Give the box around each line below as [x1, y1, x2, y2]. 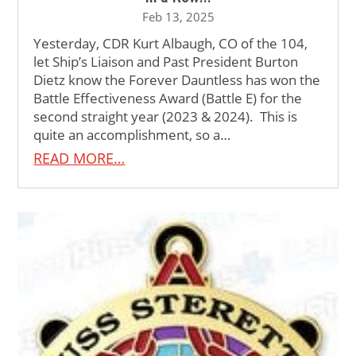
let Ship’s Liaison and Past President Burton [33, 52, 299, 71]
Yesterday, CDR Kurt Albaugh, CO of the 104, [33, 33, 308, 52]
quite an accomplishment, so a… [33, 125, 231, 144]
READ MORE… [33, 148, 126, 168]
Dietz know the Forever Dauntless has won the [33, 70, 321, 89]
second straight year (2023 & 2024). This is [33, 106, 298, 126]
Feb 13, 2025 [141, 8, 215, 25]
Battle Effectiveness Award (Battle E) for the [33, 88, 303, 107]
